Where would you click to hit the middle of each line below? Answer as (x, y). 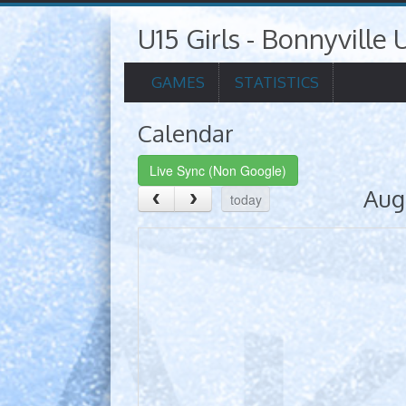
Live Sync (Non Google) (218, 170)
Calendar (186, 133)
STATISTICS (277, 82)
